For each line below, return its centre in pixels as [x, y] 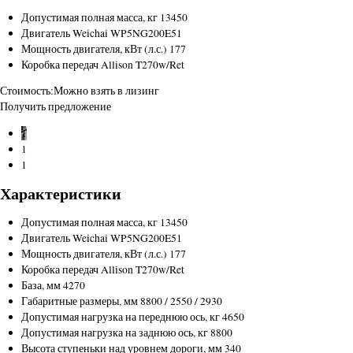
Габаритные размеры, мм [80, 301]
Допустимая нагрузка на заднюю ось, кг [115, 332]
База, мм [41, 285]
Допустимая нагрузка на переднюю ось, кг [121, 316]
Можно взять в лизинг [106, 91]
